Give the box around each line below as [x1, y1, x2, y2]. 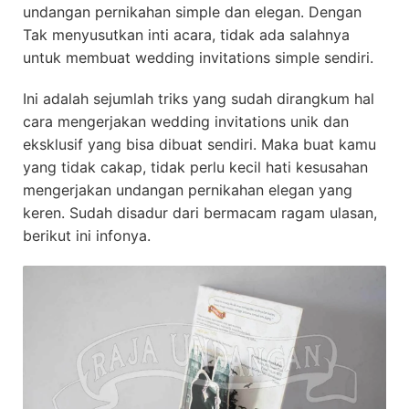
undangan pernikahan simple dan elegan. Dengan [23, 3, 362, 21]
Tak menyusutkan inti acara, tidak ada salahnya [23, 26, 350, 44]
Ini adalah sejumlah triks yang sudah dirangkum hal [23, 89, 374, 108]
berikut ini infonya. [23, 226, 151, 245]
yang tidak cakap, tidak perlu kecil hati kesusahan [23, 158, 368, 176]
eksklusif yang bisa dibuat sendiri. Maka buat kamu [23, 135, 376, 153]
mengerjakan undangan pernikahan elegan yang [23, 181, 352, 199]
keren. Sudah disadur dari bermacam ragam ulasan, [23, 204, 377, 222]
